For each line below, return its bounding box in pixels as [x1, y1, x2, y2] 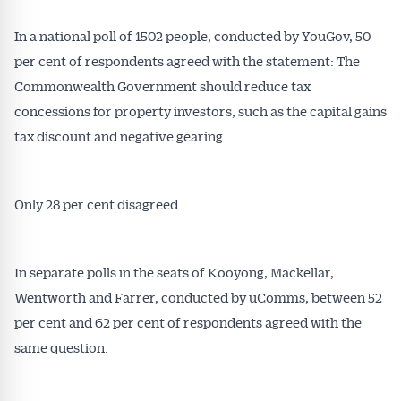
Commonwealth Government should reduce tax [14, 77, 311, 95]
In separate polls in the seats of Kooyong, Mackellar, [14, 263, 334, 281]
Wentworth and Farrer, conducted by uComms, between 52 [14, 288, 382, 306]
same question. [14, 338, 108, 356]
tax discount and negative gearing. [14, 127, 226, 145]
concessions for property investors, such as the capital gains [14, 102, 387, 120]
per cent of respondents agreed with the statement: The [14, 52, 360, 70]
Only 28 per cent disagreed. [14, 195, 182, 213]
